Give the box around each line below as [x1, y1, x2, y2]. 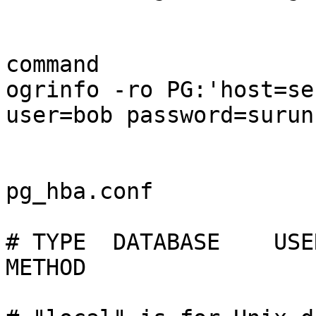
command [6, 51, 99, 78]
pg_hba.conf [6, 178, 153, 205]
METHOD [6, 255, 86, 281]
